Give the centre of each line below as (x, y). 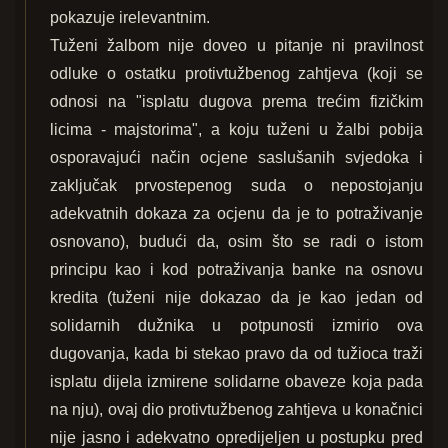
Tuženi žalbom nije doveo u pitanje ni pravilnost (236, 46)
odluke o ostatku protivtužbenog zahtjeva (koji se (236, 74)
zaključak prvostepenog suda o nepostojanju (236, 186)
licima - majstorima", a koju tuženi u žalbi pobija (236, 130)
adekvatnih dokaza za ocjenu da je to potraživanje (236, 214)
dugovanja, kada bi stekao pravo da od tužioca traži (236, 354)
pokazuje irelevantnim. (130, 18)
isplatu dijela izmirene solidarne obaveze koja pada (236, 382)
